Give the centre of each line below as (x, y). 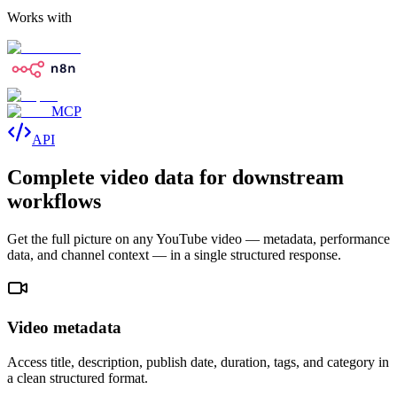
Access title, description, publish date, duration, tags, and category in (198, 362)
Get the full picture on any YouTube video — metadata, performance (198, 238)
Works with (39, 17)
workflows (54, 201)
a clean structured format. (78, 378)
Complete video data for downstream (175, 177)
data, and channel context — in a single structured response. (174, 254)
